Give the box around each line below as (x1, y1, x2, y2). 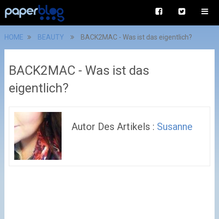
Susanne (157, 121, 193, 132)
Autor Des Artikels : (71, 121, 157, 132)
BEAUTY (37, 33, 64, 41)
